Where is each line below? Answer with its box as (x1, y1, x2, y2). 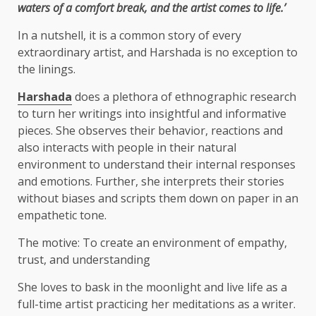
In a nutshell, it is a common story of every (18, 28, 241, 44)
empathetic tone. (18, 207, 107, 224)
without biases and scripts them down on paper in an (18, 190, 298, 207)
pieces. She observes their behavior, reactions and (18, 123, 283, 139)
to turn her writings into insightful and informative (18, 106, 286, 122)
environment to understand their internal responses (18, 157, 296, 173)
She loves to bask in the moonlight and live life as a (18, 279, 287, 296)
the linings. (18, 61, 75, 78)
